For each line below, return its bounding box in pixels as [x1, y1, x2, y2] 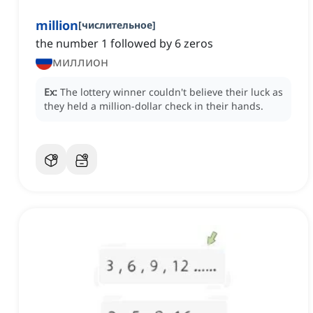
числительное [82, 18, 152, 32]
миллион [52, 53, 108, 71]
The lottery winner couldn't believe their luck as [60, 85, 283, 99]
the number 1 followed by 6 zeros [36, 36, 213, 52]
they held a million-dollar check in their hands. [44, 99, 263, 113]
